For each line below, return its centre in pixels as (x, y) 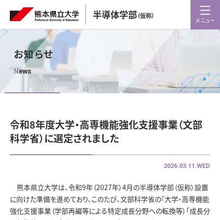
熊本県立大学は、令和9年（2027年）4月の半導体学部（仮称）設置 (109, 187)
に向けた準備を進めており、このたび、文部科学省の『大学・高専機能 (110, 199)
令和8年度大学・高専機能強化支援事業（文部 (106, 124)
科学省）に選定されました (64, 138)
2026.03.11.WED (187, 166)
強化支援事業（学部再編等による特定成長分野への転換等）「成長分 (110, 211)
